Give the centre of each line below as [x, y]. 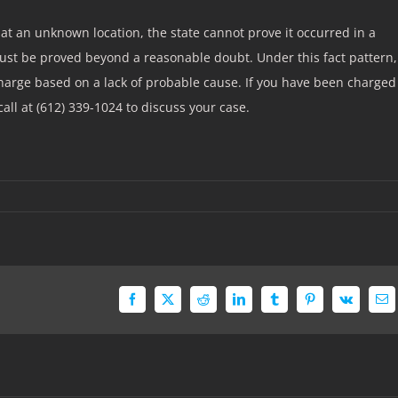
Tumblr [292, 304]
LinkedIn [261, 304]
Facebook [155, 304]
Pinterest [330, 304]
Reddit [219, 304]
